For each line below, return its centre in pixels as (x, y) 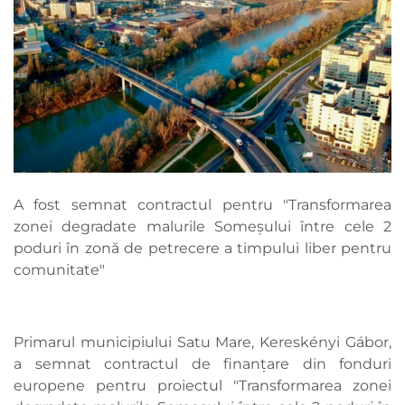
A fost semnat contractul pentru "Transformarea (202, 205)
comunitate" (59, 270)
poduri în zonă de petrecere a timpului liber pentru (202, 249)
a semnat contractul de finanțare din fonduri (202, 364)
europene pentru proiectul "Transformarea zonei (202, 386)
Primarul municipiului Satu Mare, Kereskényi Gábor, (202, 343)
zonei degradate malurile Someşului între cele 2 (202, 227)
